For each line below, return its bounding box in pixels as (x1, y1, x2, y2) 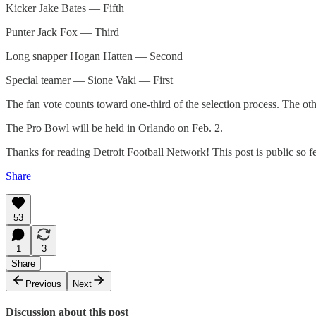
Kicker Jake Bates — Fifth (6, 1, 124, 14)
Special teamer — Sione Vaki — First (6, 73, 173, 86)
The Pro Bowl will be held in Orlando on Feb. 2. (6, 121, 223, 134)
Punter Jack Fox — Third (6, 25, 119, 38)
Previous (25, 278, 61, 289)
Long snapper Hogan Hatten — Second (6, 49, 183, 62)
